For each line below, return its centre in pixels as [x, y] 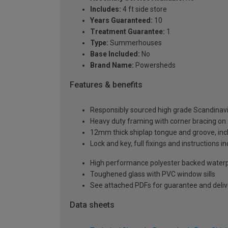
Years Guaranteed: [121, 20]
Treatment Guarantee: [127, 31]
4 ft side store [144, 9]
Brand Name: [112, 65]
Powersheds [155, 65]
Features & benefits [106, 84]
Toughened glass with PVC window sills [153, 174]
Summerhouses [135, 42]
